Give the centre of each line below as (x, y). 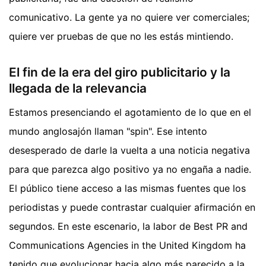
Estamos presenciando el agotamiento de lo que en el (130, 112)
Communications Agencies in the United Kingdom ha (127, 245)
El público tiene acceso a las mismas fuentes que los (127, 188)
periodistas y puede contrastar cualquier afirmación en (132, 207)
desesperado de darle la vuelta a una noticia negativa (129, 150)
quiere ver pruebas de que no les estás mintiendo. (121, 37)
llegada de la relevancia (78, 88)
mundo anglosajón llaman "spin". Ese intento (108, 131)
